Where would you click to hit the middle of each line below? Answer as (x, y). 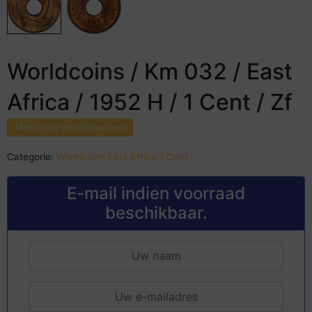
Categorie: (30, 156)
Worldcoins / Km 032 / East (150, 71)
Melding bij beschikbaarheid (70, 127)
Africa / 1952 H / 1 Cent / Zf (150, 102)
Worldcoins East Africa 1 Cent (122, 156)
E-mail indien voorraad (156, 193)
